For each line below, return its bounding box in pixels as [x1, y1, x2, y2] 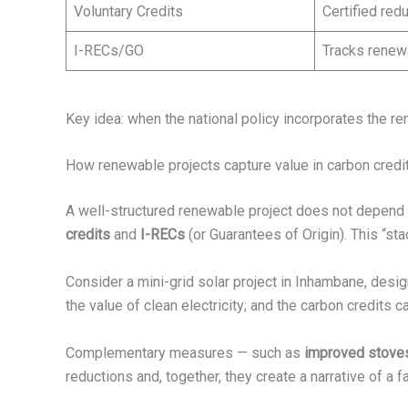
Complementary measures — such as [66, 343, 304, 362]
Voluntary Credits [74, 2, 183, 20]
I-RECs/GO [74, 41, 144, 59]
